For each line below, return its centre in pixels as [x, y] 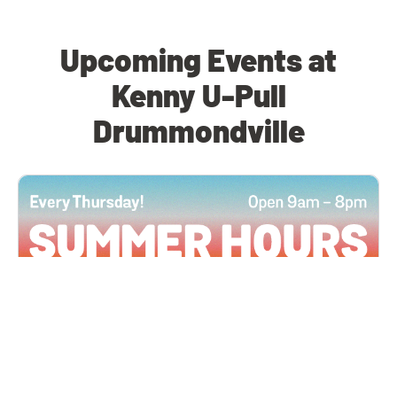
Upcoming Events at [198, 60]
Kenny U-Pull [198, 95]
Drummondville [198, 131]
